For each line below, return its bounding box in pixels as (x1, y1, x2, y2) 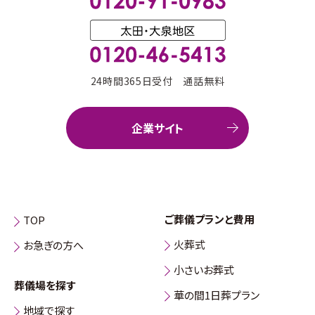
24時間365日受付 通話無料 (90, 74, 225, 89)
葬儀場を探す (14, 277, 75, 292)
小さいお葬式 (174, 262, 234, 277)
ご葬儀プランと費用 (165, 211, 255, 226)
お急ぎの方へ (23, 238, 84, 253)
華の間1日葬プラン (174, 287, 259, 302)
